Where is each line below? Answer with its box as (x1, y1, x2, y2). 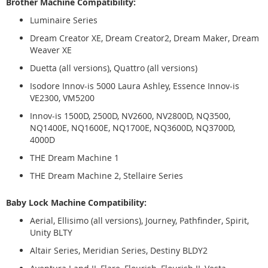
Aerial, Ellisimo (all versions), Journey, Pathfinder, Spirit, (30, 214, 249, 226)
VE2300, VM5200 (30, 92, 95, 103)
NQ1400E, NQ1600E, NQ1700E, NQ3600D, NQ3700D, (30, 121, 235, 133)
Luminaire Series (30, 14, 98, 26)
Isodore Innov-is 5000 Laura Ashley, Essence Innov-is (30, 80, 239, 92)
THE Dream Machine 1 (30, 151, 119, 163)
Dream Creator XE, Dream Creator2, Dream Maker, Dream (30, 32, 259, 44)
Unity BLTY (30, 226, 72, 238)
